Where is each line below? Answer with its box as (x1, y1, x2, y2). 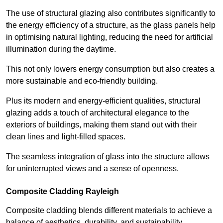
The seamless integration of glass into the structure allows (6, 152, 210, 161)
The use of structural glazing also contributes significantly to (6, 8, 216, 17)
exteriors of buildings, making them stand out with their (6, 120, 197, 129)
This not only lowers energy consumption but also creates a (6, 64, 215, 73)
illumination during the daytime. (6, 44, 118, 53)
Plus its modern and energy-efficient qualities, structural (6, 96, 201, 105)
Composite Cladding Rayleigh (6, 187, 119, 196)
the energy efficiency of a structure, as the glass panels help (6, 20, 216, 29)
